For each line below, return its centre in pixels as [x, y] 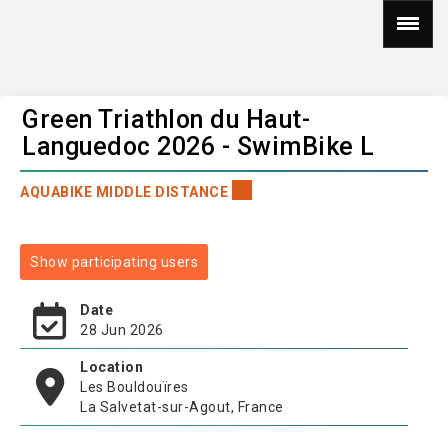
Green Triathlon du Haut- [166, 119]
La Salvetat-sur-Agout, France [182, 407]
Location [111, 367]
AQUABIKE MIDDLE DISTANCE [126, 192]
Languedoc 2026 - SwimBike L [198, 146]
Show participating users [114, 262]
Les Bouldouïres [134, 387]
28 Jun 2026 [122, 330]
